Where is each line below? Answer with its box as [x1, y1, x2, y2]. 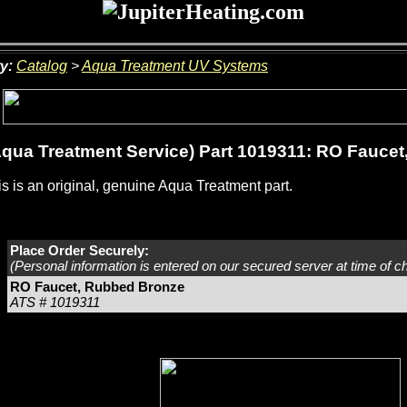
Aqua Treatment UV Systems [82, 58, 268, 74]
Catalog [16, 58, 67, 74]
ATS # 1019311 [10, 294, 100, 311]
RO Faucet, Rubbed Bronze [10, 279, 184, 295]
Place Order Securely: [10, 243, 149, 259]
